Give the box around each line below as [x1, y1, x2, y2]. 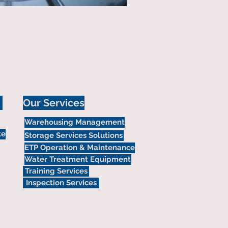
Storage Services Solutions [24, 131, 123, 140]
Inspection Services [25, 178, 97, 187]
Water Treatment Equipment [24, 155, 131, 164]
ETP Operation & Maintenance [24, 143, 135, 152]
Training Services [24, 166, 88, 176]
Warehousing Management [24, 118, 125, 127]
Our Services [23, 97, 84, 109]
